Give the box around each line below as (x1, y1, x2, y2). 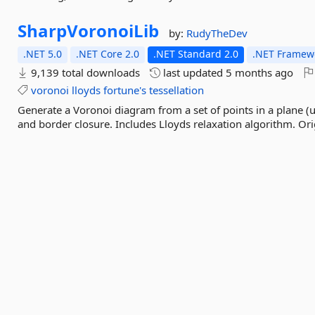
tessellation (149, 83, 205, 97)
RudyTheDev (186, 26, 248, 40)
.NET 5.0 (23, 47, 63, 60)
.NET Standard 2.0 (153, 47, 239, 60)
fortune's (103, 83, 147, 97)
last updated (160, 65, 226, 79)
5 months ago (226, 65, 294, 79)
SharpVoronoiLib (18, 19, 160, 42)
